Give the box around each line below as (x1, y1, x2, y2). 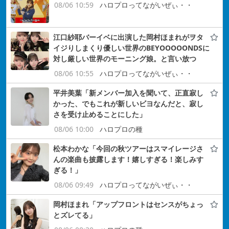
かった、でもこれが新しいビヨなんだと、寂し (53, 99, 203, 109)
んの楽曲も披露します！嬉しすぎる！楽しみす (53, 154, 203, 165)
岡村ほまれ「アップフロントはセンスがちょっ (53, 199, 203, 210)
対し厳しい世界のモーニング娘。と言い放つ (53, 54, 196, 64)
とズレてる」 (53, 210, 96, 220)
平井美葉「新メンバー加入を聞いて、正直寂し (53, 88, 203, 98)
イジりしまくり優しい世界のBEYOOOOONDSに (53, 43, 210, 53)
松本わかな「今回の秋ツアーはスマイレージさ (53, 144, 203, 154)
